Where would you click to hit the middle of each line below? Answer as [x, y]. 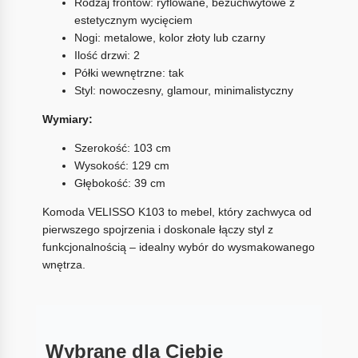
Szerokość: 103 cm [122, 148]
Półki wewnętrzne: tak [129, 73]
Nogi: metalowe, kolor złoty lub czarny [169, 38]
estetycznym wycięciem [133, 20]
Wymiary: [67, 119]
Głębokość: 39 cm [119, 183]
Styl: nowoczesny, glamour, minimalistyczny [183, 91]
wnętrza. [64, 265]
